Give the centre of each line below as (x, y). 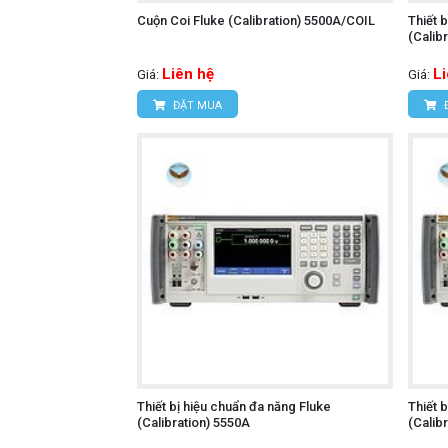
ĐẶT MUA (196, 105)
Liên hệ (188, 73)
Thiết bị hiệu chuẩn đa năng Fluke (234, 406)
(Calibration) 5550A (193, 422)
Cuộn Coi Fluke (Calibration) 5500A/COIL (256, 20)
